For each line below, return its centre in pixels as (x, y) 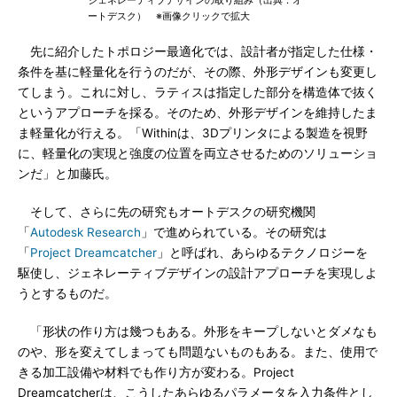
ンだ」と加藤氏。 (67, 174)
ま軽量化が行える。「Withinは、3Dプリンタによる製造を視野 (193, 133)
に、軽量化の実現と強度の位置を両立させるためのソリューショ (198, 153)
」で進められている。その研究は (234, 232)
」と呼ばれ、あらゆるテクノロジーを (262, 253)
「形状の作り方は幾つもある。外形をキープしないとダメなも (198, 331)
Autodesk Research (86, 232)
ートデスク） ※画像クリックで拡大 (169, 16)
